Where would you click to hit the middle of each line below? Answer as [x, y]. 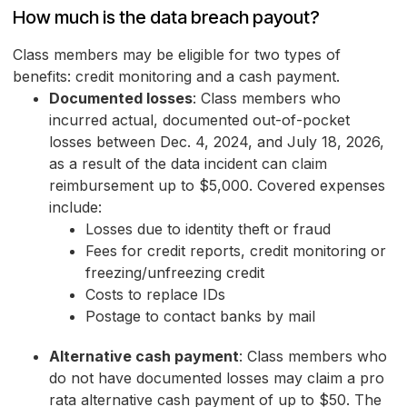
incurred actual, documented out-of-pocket [199, 120]
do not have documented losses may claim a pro [217, 378]
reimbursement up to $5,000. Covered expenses [217, 186]
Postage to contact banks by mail [200, 317]
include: [75, 208]
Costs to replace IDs [155, 295]
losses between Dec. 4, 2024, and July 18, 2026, [217, 142]
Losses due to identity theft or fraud [208, 229]
